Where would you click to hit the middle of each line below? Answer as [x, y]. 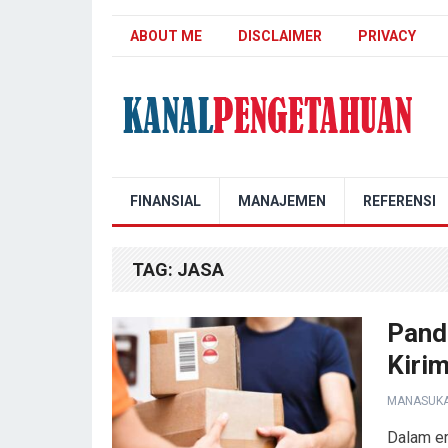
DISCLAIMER [280, 36]
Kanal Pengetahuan [177, 183]
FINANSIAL [165, 201]
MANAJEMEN [282, 201]
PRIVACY [387, 36]
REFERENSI [399, 201]
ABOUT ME [166, 36]
